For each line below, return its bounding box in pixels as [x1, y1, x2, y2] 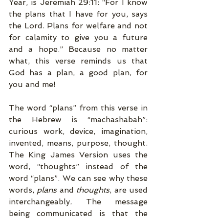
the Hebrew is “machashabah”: [9, 115, 148, 124]
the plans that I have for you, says [9, 9, 148, 19]
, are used [109, 185, 148, 195]
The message [86, 197, 148, 206]
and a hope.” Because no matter [9, 44, 148, 54]
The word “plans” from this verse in [9, 103, 148, 112]
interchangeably [9, 197, 70, 206]
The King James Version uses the [9, 150, 148, 159]
